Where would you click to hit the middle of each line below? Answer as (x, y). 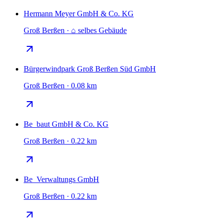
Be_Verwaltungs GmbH (61, 180)
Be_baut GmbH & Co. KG (66, 124)
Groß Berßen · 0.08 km (60, 86)
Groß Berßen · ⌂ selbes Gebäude (75, 31)
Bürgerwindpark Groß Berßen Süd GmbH (90, 69)
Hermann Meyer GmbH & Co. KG (79, 14)
